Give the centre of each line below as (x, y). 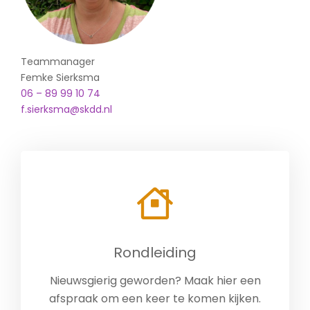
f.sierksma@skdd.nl (66, 110)
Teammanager (58, 62)
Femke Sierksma (60, 78)
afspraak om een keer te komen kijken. (155, 298)
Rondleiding (155, 252)
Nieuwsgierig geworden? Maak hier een (155, 280)
